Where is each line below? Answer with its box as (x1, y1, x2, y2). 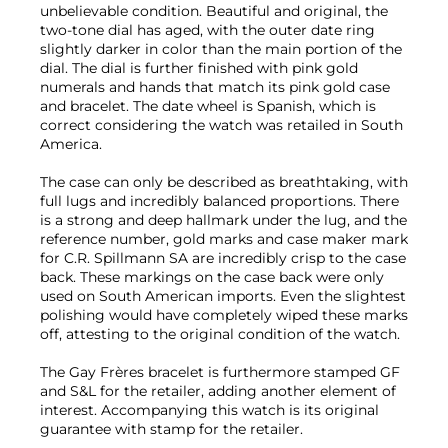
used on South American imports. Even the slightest (40, 286, 406, 305)
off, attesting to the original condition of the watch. (40, 324, 400, 343)
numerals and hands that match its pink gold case (40, 77, 390, 96)
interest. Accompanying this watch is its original (40, 400, 379, 419)
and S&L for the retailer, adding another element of (40, 381, 396, 400)
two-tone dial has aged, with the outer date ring (40, 20, 375, 39)
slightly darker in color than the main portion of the (40, 39, 402, 58)
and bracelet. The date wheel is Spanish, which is (40, 96, 376, 115)
